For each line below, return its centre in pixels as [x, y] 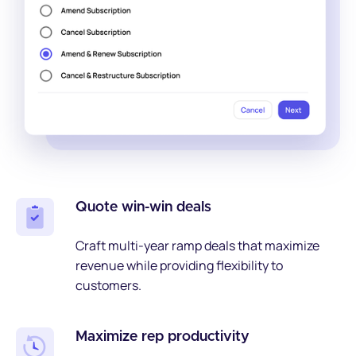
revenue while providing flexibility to [179, 265]
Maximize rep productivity [163, 337]
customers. [108, 285]
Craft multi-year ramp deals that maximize [197, 245]
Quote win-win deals [143, 207]
